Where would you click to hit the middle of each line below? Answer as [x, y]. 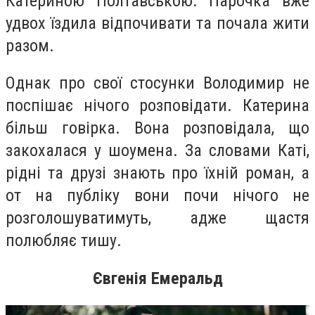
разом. [30, 45]
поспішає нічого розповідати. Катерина [157, 106]
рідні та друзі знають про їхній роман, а [157, 173]
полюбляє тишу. [64, 241]
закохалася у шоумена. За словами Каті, [157, 151]
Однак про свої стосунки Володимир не [157, 83]
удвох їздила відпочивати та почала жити [157, 23]
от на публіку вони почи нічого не [157, 196]
